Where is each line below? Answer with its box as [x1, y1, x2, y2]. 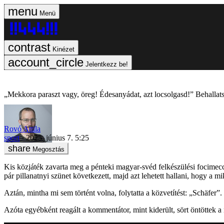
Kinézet [52, 45, 74, 53]
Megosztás [32, 145, 64, 153]
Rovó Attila [4, 124, 40, 133]
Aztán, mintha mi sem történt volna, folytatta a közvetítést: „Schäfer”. [4, 188, 222, 197]
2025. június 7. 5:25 [26, 133, 89, 142]
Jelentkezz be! [85, 60, 128, 68]
